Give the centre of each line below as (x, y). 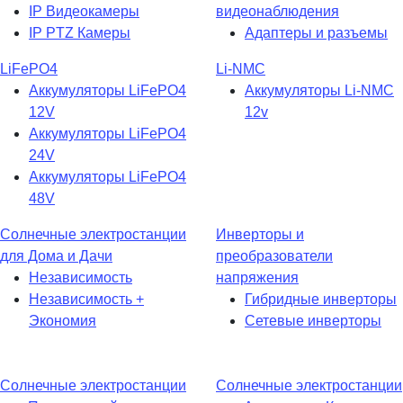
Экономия (63, 321)
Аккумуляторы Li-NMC (319, 91)
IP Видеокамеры (84, 12)
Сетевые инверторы (313, 321)
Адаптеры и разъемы (316, 33)
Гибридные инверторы (321, 300)
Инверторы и (260, 235)
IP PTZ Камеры (80, 33)
